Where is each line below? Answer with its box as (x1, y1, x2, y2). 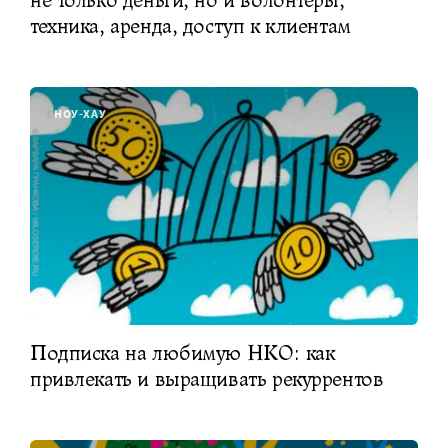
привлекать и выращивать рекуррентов (30, 366, 384, 393)
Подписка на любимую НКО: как (30, 340, 335, 367)
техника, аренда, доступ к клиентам (30, 12, 351, 39)
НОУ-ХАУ (54, 105, 107, 121)
